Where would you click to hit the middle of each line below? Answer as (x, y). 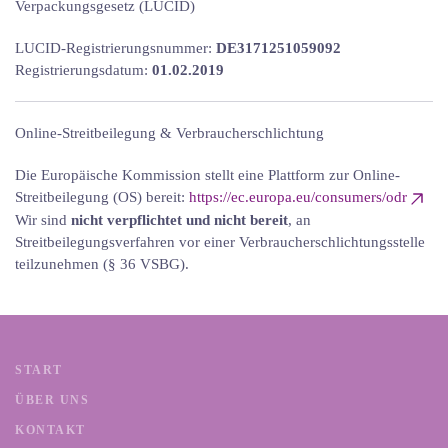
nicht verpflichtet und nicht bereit (179, 219)
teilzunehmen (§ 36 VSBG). (102, 263)
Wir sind (43, 219)
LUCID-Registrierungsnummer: (115, 48)
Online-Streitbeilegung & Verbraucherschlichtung (169, 133)
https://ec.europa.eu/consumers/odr (298, 197)
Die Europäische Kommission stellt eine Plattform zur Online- (207, 175)
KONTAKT (50, 429)
